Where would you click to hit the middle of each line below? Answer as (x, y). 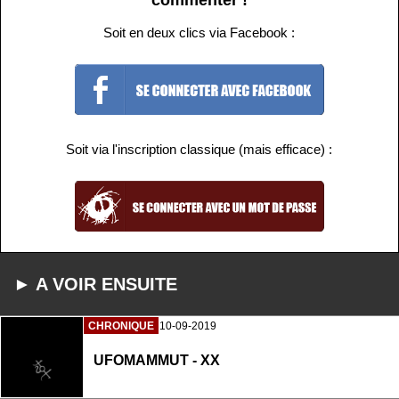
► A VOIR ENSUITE (95, 284)
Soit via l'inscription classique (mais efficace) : (199, 150)
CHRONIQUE (121, 326)
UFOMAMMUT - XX (157, 361)
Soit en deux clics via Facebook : (199, 32)
